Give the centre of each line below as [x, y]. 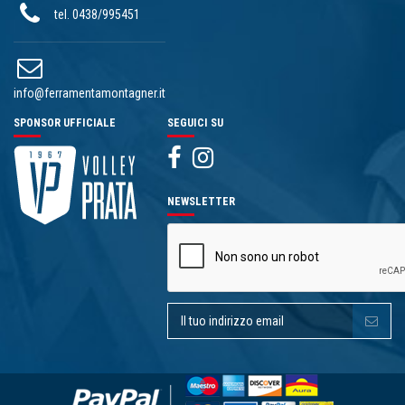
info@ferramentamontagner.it [89, 94]
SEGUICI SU [196, 123]
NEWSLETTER [202, 201]
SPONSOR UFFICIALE [65, 123]
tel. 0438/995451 [97, 14]
